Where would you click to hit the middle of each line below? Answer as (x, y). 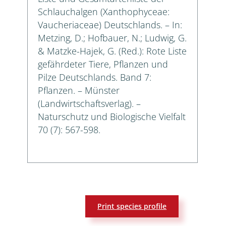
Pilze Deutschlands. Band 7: (95, 77)
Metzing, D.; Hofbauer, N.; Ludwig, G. (112, 38)
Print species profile (132, 206)
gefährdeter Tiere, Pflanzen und (103, 64)
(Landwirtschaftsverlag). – (89, 103)
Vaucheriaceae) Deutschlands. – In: (110, 24)
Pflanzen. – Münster (79, 90)
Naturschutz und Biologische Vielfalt (112, 116)
